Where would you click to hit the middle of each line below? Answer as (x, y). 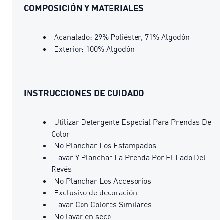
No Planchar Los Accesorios (103, 180)
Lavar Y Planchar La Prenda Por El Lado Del (130, 157)
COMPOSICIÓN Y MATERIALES (84, 8)
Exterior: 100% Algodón (94, 48)
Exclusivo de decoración (96, 192)
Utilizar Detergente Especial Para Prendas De (133, 122)
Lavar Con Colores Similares (103, 204)
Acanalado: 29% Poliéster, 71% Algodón (122, 37)
